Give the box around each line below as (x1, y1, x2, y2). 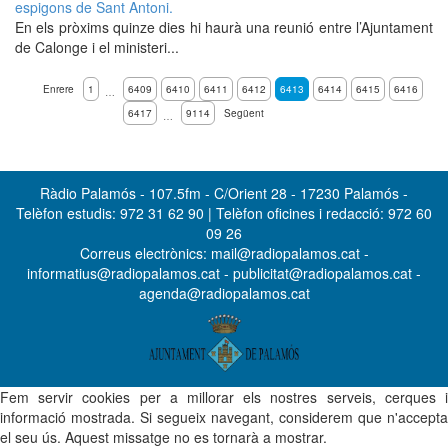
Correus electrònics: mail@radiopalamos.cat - (79, 243, 369, 263)
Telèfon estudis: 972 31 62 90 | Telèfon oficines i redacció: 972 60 (16, 203, 432, 223)
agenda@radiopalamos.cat (138, 283, 310, 303)
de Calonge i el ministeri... (15, 37, 179, 57)
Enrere (43, 82, 74, 96)
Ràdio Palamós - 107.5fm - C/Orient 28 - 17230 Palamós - (40, 183, 408, 203)
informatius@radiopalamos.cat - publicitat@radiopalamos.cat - (27, 263, 421, 283)
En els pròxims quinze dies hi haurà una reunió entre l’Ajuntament (15, 17, 433, 37)
